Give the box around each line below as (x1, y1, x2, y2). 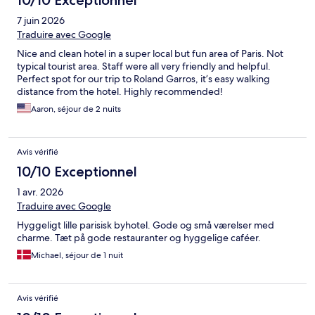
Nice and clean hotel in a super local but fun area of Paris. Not (17, 47, 283, 60)
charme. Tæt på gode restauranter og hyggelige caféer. (17, 231, 261, 245)
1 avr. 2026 (17, 186, 63, 199)
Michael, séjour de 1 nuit (31, 250, 123, 262)
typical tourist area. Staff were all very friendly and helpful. (17, 60, 271, 73)
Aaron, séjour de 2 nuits (31, 103, 121, 115)
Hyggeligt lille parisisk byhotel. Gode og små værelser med (17, 219, 274, 232)
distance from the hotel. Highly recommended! (17, 85, 223, 98)
